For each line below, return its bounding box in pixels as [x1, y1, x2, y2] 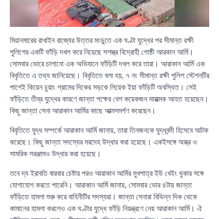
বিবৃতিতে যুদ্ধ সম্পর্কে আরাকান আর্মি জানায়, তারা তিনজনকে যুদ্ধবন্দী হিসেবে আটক [10, 126, 208, 135]
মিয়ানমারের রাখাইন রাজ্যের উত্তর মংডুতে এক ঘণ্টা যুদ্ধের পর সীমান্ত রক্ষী [10, 36, 194, 45]
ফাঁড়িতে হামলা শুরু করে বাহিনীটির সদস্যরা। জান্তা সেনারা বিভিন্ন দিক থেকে [10, 193, 197, 201]
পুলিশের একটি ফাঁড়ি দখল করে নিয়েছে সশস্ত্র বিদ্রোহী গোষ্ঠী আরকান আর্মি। [10, 48, 194, 57]
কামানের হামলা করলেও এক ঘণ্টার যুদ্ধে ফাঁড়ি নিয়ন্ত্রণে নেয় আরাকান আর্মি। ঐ [10, 204, 202, 213]
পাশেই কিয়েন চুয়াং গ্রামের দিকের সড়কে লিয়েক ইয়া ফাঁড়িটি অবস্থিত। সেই [10, 83, 197, 92]
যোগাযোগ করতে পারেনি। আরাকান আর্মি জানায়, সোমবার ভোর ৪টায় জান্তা [10, 181, 192, 190]
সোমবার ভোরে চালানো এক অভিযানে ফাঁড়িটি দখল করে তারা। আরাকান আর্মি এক [10, 60, 205, 68]
